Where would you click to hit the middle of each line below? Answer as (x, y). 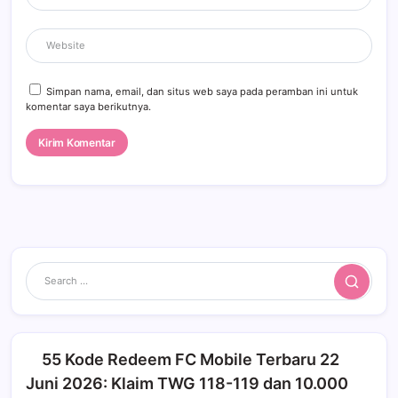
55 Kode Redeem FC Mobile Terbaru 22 (191, 360)
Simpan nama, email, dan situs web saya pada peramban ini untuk (202, 91)
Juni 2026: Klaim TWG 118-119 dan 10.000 (187, 384)
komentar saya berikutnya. (88, 106)
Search (367, 287)
